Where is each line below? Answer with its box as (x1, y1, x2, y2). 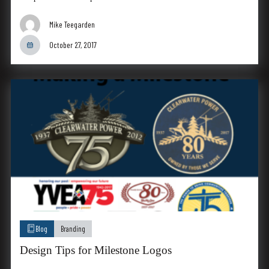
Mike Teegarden (49, 19, 95, 29)
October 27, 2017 (49, 39, 97, 50)
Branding (60, 223, 85, 234)
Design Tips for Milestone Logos (19, 243, 172, 256)
